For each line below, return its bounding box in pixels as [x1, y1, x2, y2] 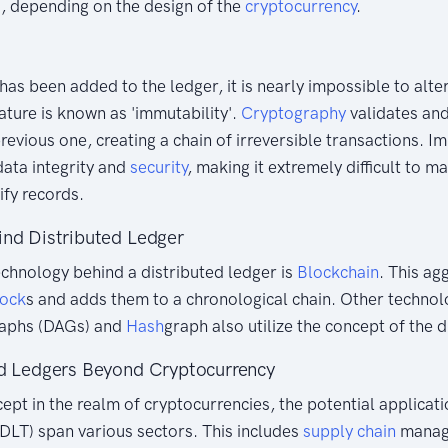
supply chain [303, 420, 396, 441]
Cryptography [241, 102, 346, 123]
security [130, 156, 187, 177]
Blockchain [297, 261, 379, 282]
